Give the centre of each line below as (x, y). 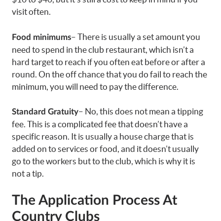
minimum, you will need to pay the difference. (95, 86)
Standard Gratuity (45, 112)
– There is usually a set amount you (136, 37)
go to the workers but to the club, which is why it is (104, 161)
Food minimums (41, 37)
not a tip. (28, 174)
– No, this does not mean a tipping (141, 111)
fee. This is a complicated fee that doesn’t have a (100, 124)
